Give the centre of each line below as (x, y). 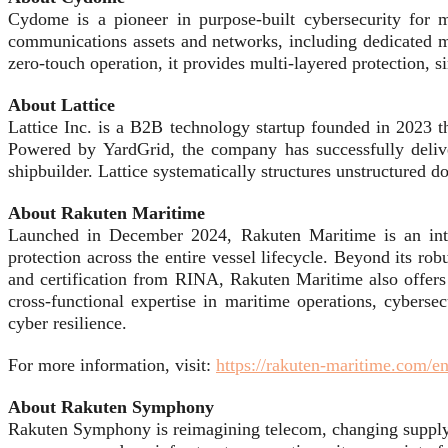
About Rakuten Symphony (111, 407)
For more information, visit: (109, 365)
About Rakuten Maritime (106, 213)
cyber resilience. (67, 323)
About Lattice (61, 105)
